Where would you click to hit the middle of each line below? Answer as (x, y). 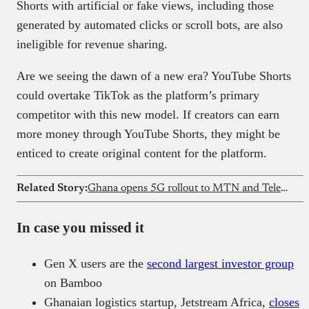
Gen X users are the (96, 264)
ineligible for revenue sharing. (92, 44)
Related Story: (52, 189)
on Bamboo (73, 283)
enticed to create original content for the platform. (143, 153)
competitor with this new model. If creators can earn (148, 115)
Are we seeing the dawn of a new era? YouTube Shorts (154, 76)
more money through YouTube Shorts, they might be (148, 134)
